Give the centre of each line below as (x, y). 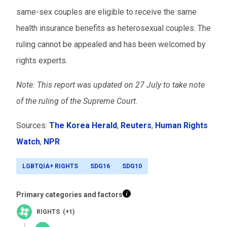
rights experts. (42, 61)
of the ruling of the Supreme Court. (78, 101)
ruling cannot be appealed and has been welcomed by (111, 44)
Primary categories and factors (69, 195)
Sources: (33, 125)
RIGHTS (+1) (55, 212)
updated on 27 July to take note (149, 85)
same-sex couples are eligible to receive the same (106, 12)
